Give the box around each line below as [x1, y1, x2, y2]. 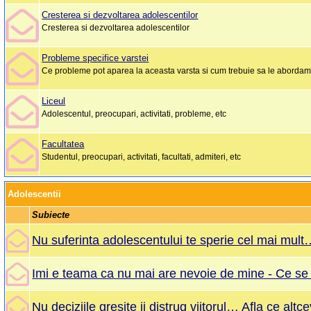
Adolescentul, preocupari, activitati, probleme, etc [42, 110, 227, 119]
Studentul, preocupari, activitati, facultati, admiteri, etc [42, 153, 242, 162]
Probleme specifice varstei [42, 53, 149, 64]
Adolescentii [8, 189, 62, 200]
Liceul [42, 96, 66, 107]
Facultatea [42, 139, 85, 150]
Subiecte [32, 210, 70, 221]
